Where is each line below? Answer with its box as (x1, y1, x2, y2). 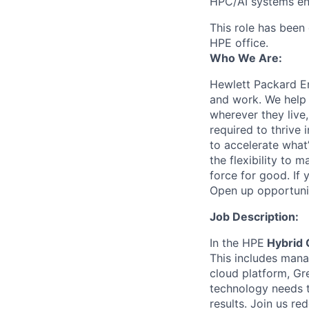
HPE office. (210, 36, 268, 50)
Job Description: (210, 210, 299, 223)
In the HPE (210, 236, 264, 250)
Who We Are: (210, 51, 282, 65)
